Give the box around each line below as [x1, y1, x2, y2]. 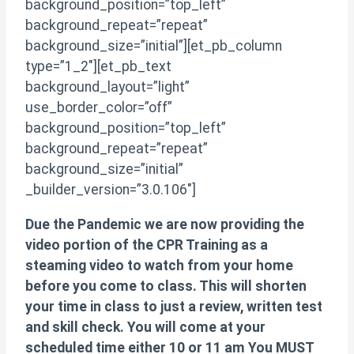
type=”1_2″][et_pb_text [25, 58, 171, 75]
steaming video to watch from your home [25, 258, 293, 274]
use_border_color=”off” [25, 100, 172, 116]
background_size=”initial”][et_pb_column [25, 38, 282, 55]
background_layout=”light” [25, 79, 190, 96]
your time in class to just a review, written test [25, 299, 322, 315]
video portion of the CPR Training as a [25, 237, 268, 254]
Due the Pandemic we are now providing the [25, 217, 304, 233]
